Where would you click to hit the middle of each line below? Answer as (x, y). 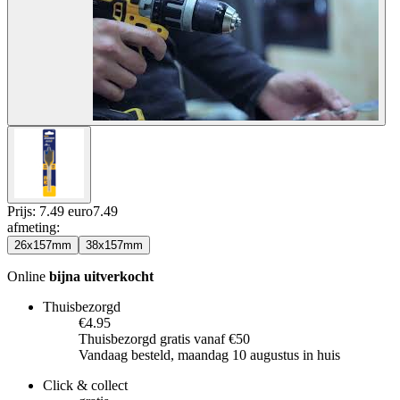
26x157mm (43, 245)
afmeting (32, 227)
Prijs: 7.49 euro (50, 211)
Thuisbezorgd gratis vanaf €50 (164, 338)
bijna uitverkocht (101, 276)
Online (28, 276)
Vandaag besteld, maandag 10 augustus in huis (209, 354)
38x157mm (114, 245)
